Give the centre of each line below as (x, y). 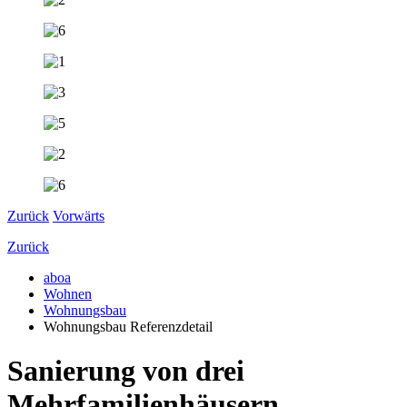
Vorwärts (79, 216)
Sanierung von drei (126, 371)
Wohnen (68, 294)
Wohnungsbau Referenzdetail (128, 327)
